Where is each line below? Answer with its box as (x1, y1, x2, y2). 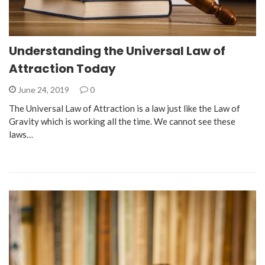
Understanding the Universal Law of (9, 43, 225, 60)
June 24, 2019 (16, 85, 71, 95)
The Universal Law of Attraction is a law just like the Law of (9, 103, 240, 114)
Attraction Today (9, 60, 116, 77)
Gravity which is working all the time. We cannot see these (9, 116, 235, 127)
